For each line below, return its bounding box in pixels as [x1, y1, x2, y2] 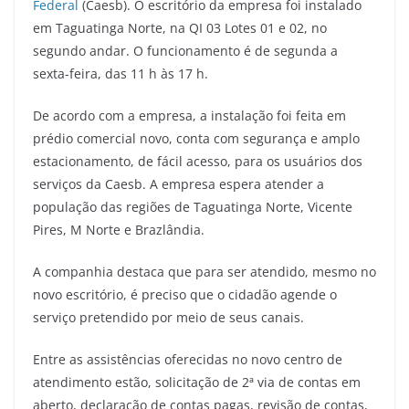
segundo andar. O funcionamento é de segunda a [33, 41, 338, 59]
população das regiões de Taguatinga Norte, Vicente [33, 197, 352, 215]
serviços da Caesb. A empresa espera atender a [33, 174, 324, 193]
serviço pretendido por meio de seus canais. [33, 308, 308, 326]
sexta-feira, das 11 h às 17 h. [33, 64, 208, 82]
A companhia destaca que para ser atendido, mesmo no [33, 262, 376, 280]
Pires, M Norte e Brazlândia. [33, 220, 204, 238]
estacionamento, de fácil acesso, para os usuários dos [33, 152, 362, 170]
